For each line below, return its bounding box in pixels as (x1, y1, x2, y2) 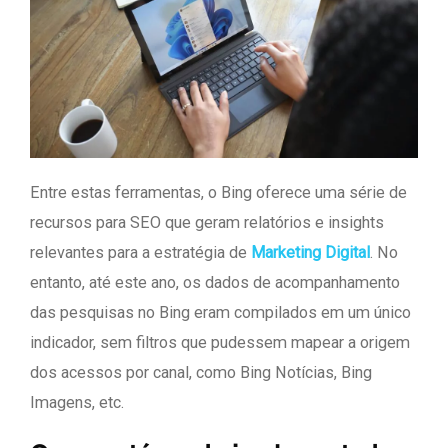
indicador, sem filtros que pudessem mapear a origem (30, 332, 410, 352)
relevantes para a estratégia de (30, 242, 251, 262)
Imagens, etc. (30, 392, 124, 412)
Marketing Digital (251, 242, 370, 262)
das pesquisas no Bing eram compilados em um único (30, 302, 411, 322)
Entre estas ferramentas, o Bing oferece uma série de (30, 182, 407, 202)
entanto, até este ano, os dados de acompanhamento (30, 272, 400, 292)
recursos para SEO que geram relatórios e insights (30, 212, 384, 232)
